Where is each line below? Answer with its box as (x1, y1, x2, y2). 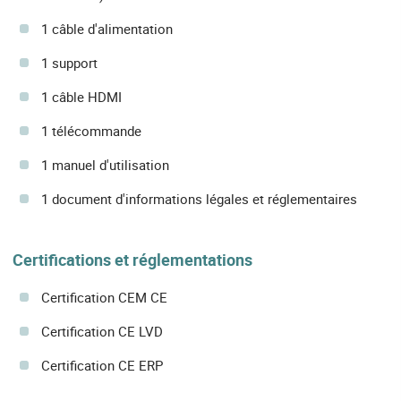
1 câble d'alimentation (41, 20, 173, 38)
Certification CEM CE (41, 287, 167, 306)
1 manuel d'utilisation (41, 156, 169, 175)
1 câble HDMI (41, 88, 122, 107)
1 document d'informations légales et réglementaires (41, 190, 357, 209)
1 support (41, 54, 98, 73)
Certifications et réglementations (13, 249, 252, 271)
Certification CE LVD (41, 321, 163, 340)
